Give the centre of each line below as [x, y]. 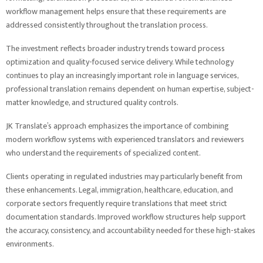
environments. [30, 244]
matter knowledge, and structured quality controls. [92, 102]
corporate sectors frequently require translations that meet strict [117, 203]
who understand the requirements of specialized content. [103, 153]
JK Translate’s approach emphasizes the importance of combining [117, 126]
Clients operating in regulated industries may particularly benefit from [124, 176]
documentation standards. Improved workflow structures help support [126, 217]
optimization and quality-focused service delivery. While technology [120, 62]
